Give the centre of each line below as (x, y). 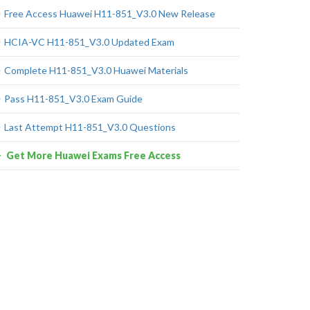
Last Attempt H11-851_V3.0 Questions (90, 127)
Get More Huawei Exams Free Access (92, 155)
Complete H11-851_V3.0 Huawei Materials (96, 70)
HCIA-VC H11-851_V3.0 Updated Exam (89, 42)
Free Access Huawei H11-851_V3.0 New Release (110, 13)
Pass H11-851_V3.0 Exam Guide (73, 99)
